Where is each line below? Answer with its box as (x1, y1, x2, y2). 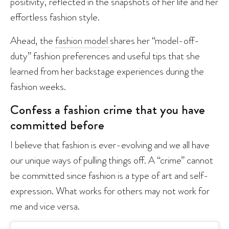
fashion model (55, 33, 110, 48)
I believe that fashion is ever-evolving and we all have (10, 137, 210, 152)
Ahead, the (10, 33, 55, 48)
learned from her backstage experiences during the (10, 63, 204, 78)
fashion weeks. (10, 79, 66, 94)
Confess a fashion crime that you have (10, 100, 205, 119)
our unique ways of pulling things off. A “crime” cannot (10, 152, 213, 167)
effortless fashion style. (10, 9, 100, 24)
